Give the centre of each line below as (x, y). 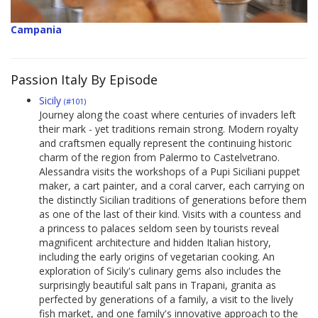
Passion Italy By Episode (84, 80)
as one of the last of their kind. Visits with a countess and (170, 214)
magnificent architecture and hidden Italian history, (155, 243)
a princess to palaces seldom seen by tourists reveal (159, 229)
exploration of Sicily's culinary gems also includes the (160, 271)
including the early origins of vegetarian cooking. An (157, 257)
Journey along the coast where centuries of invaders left (168, 115)
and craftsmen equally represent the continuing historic (165, 143)
